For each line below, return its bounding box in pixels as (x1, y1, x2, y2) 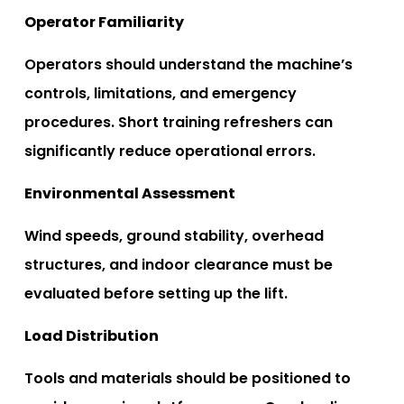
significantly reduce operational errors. (24, 140, 316, 161)
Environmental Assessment (24, 182, 235, 204)
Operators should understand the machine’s (24, 53, 353, 75)
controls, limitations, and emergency (24, 82, 297, 104)
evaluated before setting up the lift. (24, 282, 288, 304)
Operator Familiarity (24, 11, 184, 32)
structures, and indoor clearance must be (24, 253, 333, 275)
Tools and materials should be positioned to (24, 367, 351, 389)
